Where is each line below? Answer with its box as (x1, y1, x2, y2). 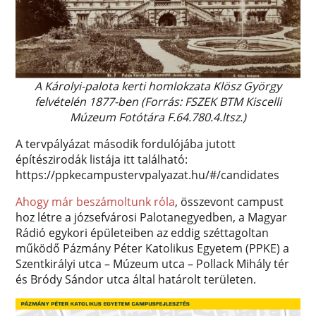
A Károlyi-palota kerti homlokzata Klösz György (35, 78, 281, 94)
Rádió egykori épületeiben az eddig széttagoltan (16, 225, 269, 241)
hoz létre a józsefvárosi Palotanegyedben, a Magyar (16, 209, 288, 225)
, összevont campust (175, 194, 284, 209)
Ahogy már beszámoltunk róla (16, 194, 176, 209)
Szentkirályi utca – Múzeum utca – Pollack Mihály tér (16, 256, 290, 272)
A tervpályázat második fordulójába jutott (16, 136, 236, 152)
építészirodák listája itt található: (16, 152, 188, 167)
